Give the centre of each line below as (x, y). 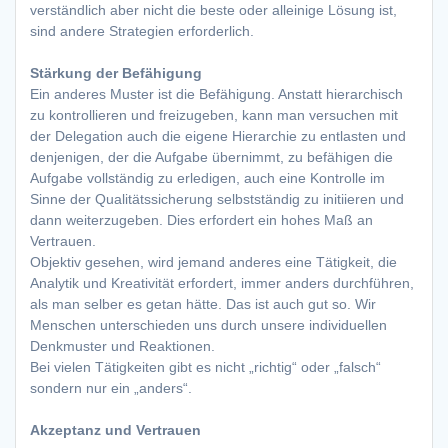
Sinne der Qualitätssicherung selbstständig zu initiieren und (217, 199)
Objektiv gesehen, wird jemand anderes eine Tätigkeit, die (213, 262)
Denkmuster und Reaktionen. (122, 346)
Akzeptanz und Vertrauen (115, 430)
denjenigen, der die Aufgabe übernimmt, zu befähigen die (211, 157)
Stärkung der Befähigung (116, 73)
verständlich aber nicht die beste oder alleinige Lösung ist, (213, 10)
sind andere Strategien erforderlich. (142, 31)
